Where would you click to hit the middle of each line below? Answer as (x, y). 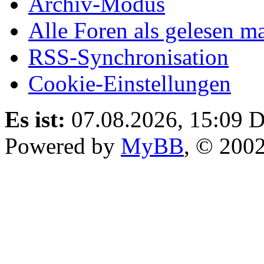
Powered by (63, 146)
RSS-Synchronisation (128, 57)
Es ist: (35, 119)
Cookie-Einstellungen (130, 83)
